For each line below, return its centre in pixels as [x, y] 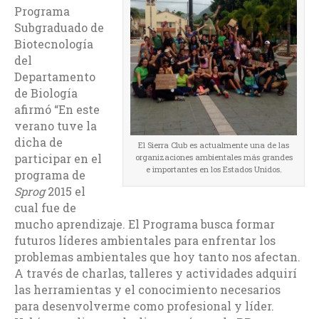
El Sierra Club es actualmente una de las [214, 145]
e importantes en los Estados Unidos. [214, 169]
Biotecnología [54, 43]
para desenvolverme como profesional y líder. [144, 305]
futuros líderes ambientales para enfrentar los [145, 240]
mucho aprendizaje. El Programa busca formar [145, 224]
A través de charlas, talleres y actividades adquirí [156, 273]
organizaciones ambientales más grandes [214, 157]
